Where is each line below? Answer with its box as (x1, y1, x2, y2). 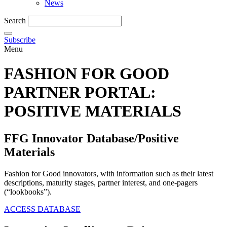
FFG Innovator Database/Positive (4, 131, 179, 145)
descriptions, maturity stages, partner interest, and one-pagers (4, 178, 198, 187)
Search (4, 16, 26, 25)
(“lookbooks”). (4, 187, 52, 196)
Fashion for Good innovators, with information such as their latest (4, 169, 213, 178)
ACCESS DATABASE (4, 204, 81, 213)
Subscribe (4, 35, 35, 44)
